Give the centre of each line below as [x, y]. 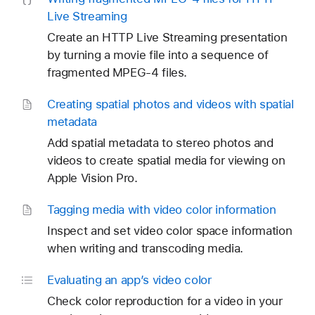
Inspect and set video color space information [169, 230]
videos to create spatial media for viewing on [166, 160]
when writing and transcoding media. [145, 248]
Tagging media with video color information [161, 209]
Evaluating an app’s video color [129, 279]
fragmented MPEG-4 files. [117, 72]
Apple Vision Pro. [92, 178]
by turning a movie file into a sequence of [157, 54]
